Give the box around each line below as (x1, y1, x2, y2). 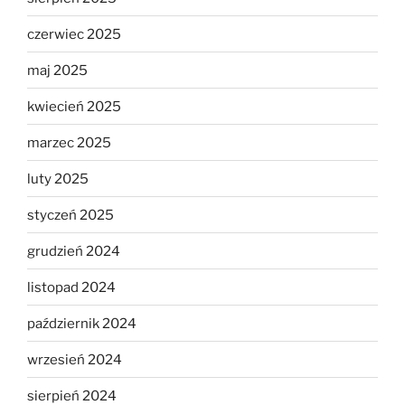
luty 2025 (27, 170, 89, 187)
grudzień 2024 (27, 242, 120, 259)
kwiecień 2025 (27, 98, 121, 115)
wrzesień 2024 (27, 351, 122, 368)
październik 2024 (27, 315, 137, 332)
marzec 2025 (27, 134, 111, 151)
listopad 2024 (27, 278, 116, 296)
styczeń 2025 (27, 206, 114, 223)
